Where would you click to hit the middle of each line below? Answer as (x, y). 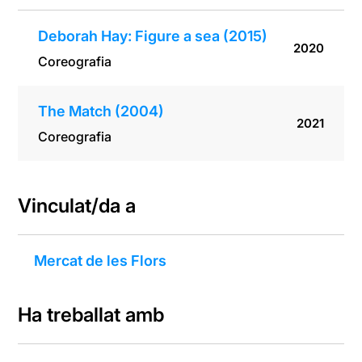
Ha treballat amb (91, 315)
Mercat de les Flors (101, 261)
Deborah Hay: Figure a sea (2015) (153, 36)
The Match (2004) (101, 112)
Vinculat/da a (77, 206)
